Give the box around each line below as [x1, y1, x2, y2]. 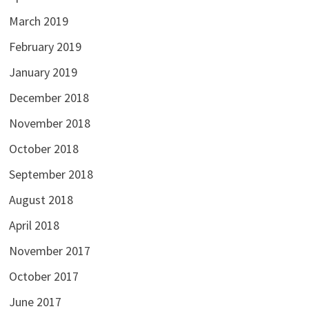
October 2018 [8, 141, 79, 157]
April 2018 [8, 217, 59, 234]
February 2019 [8, 39, 81, 55]
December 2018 [8, 90, 89, 106]
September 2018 [8, 166, 93, 183]
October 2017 [8, 268, 79, 285]
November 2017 [8, 243, 90, 259]
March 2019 [8, 13, 68, 30]
